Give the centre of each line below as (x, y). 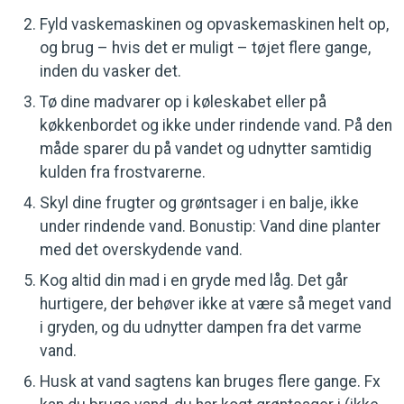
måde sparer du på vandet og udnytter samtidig (206, 149)
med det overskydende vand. (141, 250)
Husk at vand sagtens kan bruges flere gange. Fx (210, 381)
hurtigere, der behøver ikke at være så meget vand (216, 304)
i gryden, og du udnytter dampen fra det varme (201, 327)
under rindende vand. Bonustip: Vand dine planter (210, 226)
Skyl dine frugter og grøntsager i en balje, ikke (199, 203)
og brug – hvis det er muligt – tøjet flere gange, (205, 48)
